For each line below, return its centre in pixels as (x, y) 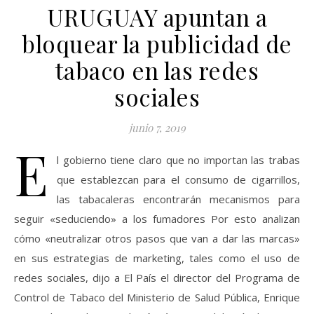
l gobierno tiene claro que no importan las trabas (178, 159)
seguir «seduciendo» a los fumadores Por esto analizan (157, 218)
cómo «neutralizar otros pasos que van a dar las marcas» (157, 238)
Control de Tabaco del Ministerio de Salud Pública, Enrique (157, 297)
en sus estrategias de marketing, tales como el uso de (157, 258)
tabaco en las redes (157, 70)
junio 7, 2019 (157, 127)
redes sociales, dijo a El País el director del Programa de (157, 277)
